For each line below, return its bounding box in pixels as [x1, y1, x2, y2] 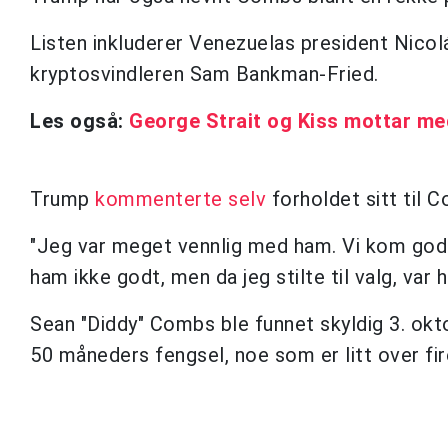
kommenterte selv [95, 186, 266, 211]
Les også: [30, 108, 129, 133]
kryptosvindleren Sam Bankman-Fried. [30, 61, 379, 86]
